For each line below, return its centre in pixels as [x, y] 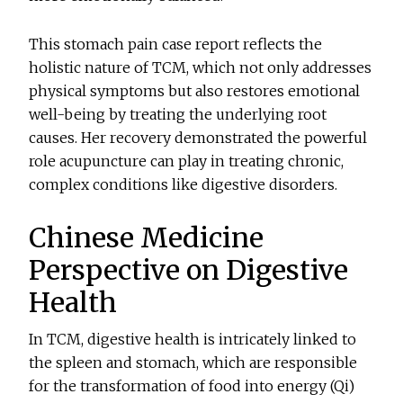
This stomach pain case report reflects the [176, 45]
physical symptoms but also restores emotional [195, 91]
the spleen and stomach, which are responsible [193, 363]
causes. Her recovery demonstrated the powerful [198, 138]
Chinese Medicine [147, 238]
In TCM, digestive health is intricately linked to [193, 340]
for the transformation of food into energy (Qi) [192, 386]
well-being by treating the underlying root [178, 115]
